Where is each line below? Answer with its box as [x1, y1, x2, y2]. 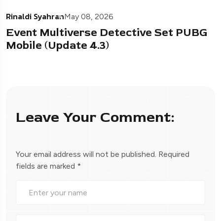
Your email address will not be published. [16, 149, 156, 159]
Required [158, 149, 189, 159]
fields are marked [16, 161, 77, 171]
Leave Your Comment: [16, 108, 174, 127]
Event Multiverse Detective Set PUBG [6, 26, 208, 40]
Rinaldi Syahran [6, 10, 64, 23]
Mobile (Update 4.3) [6, 38, 109, 53]
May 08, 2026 [64, 12, 113, 22]
